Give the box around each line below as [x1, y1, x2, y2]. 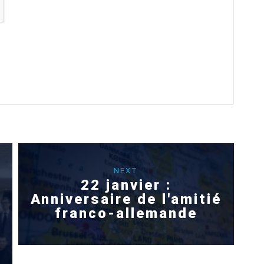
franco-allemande [54, 204, 197, 222]
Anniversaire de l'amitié [30, 190, 222, 207]
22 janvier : [80, 176, 171, 193]
